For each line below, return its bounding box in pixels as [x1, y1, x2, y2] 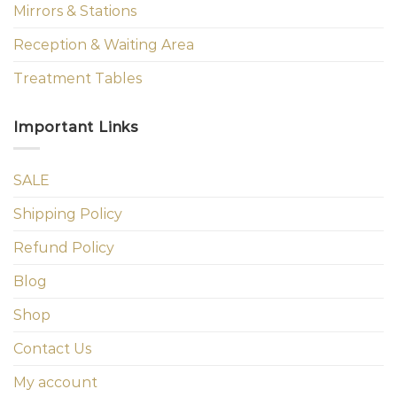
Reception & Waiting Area [13, 35, 194, 53]
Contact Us [13, 340, 91, 358]
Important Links [13, 118, 139, 136]
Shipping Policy [13, 206, 122, 223]
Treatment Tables [13, 69, 142, 87]
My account [13, 374, 97, 392]
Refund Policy [13, 239, 114, 257]
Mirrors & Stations [13, 2, 136, 19]
